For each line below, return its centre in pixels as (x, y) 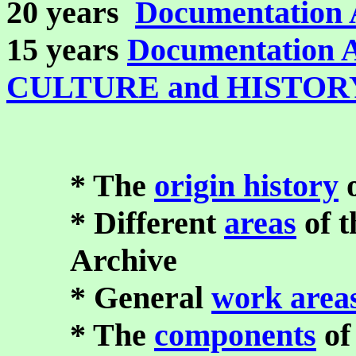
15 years (67, 50)
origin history (246, 186)
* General (141, 298)
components (235, 335)
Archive (124, 260)
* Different (147, 223)
